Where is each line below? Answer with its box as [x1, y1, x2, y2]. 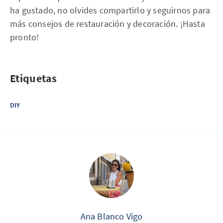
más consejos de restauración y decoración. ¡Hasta [10, 17, 205, 29]
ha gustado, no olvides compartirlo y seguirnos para [10, 4, 211, 16]
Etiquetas [10, 71, 57, 85]
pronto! [10, 31, 39, 43]
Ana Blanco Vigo [80, 210, 143, 222]
